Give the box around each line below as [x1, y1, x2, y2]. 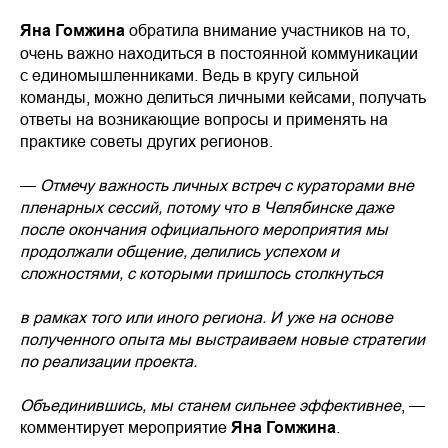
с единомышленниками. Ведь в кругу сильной [20, 66, 359, 85]
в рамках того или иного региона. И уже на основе [20, 308, 393, 327]
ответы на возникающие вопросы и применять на [20, 110, 388, 129]
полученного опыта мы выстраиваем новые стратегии [20, 330, 425, 349]
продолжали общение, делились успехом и [20, 242, 339, 261]
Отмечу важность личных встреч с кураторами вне [40, 176, 414, 195]
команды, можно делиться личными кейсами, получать [20, 88, 426, 107]
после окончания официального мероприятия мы [20, 220, 388, 239]
